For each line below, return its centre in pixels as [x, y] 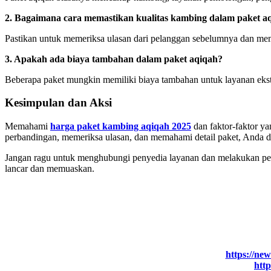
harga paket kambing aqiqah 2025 [121, 126]
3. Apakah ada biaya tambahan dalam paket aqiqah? [114, 59]
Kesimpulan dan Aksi [58, 103]
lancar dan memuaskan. [50, 168]
